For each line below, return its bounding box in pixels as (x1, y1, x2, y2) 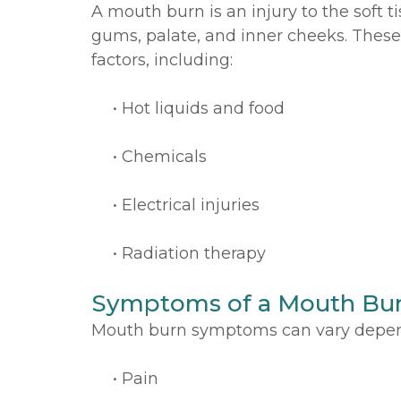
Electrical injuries (122, 195, 260, 215)
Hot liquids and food (122, 98, 285, 118)
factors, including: (91, 50, 233, 70)
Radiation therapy (122, 243, 266, 263)
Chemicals (122, 147, 207, 166)
